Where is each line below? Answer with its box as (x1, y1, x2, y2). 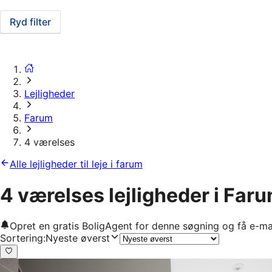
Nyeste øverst (46, 232, 110, 245)
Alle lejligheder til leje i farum (10, 158, 143, 171)
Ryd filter (10, 16, 51, 29)
